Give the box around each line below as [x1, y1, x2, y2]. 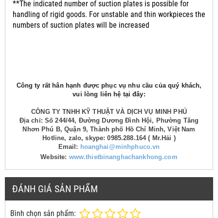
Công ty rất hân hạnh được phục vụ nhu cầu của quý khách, [16, 81, 202, 89]
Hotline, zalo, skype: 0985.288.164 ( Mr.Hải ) [42, 134, 176, 142]
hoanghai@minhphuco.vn [80, 143, 160, 150]
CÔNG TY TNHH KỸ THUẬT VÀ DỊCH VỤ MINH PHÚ [31, 108, 187, 115]
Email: [58, 143, 78, 150]
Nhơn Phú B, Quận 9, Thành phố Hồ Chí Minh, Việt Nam [22, 125, 196, 133]
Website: [40, 153, 67, 161]
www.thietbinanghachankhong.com [69, 153, 178, 161]
